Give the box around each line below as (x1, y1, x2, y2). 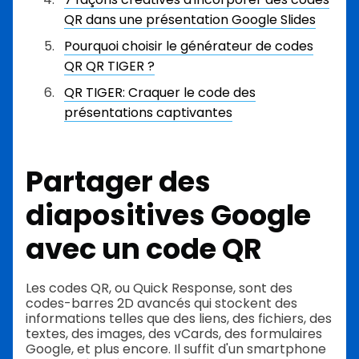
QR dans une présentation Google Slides (64, 10, 316, 30)
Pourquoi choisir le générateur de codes (64, 37, 313, 56)
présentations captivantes (64, 103, 232, 123)
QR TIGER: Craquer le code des (64, 83, 256, 103)
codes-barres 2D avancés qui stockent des (26, 293, 297, 313)
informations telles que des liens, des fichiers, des (26, 309, 332, 328)
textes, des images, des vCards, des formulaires (26, 324, 322, 343)
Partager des (26, 162, 211, 202)
